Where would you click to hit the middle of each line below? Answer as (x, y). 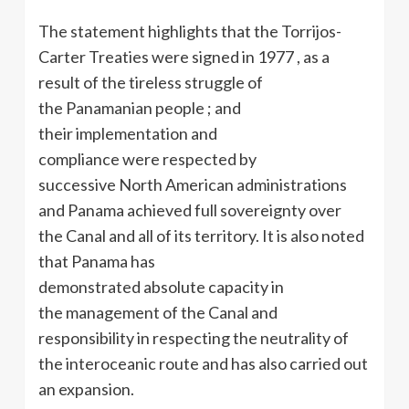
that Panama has (97, 262)
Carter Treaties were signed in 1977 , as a (184, 57)
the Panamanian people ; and (140, 108)
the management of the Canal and (158, 313)
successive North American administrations (193, 185)
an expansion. (86, 389)
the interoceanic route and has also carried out (203, 364)
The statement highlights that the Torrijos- (190, 31)
